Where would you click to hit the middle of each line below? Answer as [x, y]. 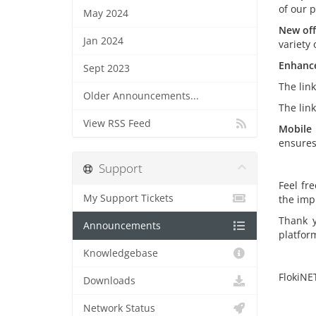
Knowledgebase [121, 253]
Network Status [119, 308]
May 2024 [106, 13]
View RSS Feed [117, 123]
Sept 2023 [107, 68]
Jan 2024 [103, 41]
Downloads [109, 281]
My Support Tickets [128, 198]
